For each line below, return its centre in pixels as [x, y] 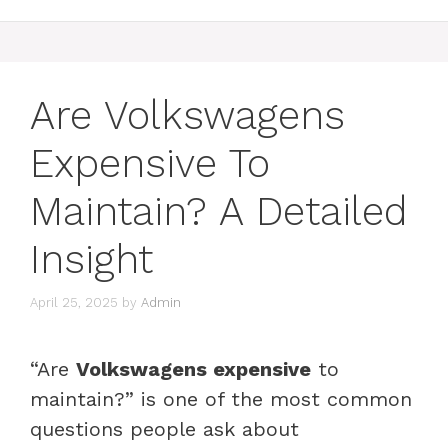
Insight [91, 259]
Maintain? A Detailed [219, 211]
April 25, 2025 [74, 302]
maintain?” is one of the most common [221, 398]
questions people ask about [164, 428]
